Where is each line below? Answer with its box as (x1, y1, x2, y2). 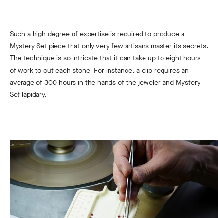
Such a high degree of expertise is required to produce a (10, 29, 184, 39)
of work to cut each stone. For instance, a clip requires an (10, 66, 189, 75)
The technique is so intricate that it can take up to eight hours (10, 54, 200, 63)
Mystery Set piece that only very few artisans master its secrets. (10, 41, 208, 51)
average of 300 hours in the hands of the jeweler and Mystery (10, 78, 200, 88)
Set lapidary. (10, 90, 46, 100)
